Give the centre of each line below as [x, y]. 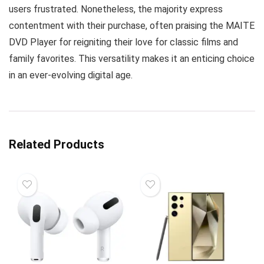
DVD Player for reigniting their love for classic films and [123, 42]
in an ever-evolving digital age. [71, 75]
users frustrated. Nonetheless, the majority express [116, 9]
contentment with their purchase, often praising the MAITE [132, 26]
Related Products [57, 144]
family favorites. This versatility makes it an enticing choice [132, 59]
